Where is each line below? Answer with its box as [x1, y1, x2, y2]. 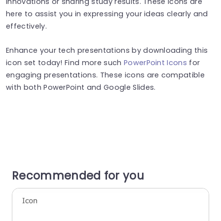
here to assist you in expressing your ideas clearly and [6, 8, 208, 19]
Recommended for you [12, 167, 145, 184]
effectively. [6, 21, 47, 31]
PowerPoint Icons [123, 57, 187, 68]
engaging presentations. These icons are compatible [6, 70, 205, 80]
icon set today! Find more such [6, 57, 124, 68]
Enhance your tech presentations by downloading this [6, 45, 208, 55]
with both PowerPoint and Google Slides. [6, 82, 156, 92]
